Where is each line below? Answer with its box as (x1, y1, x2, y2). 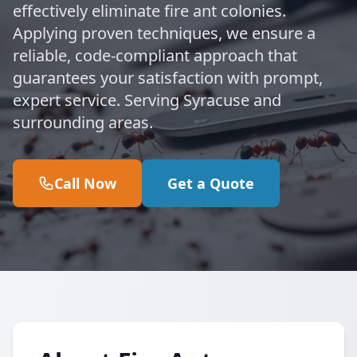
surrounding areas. (13, 112, 153, 133)
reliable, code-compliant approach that (13, 45, 297, 66)
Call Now (54, 174, 116, 193)
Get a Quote (167, 174, 254, 193)
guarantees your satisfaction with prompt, (13, 67, 323, 88)
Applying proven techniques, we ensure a (13, 22, 316, 44)
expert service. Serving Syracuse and (13, 89, 281, 111)
